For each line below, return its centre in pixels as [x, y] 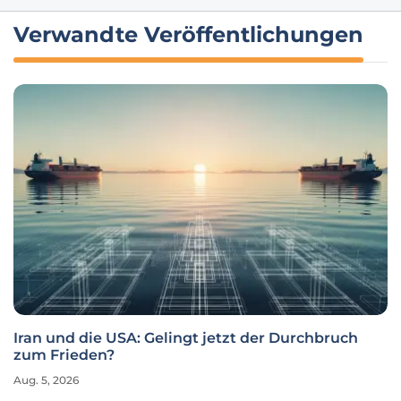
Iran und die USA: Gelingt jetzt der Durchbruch [186, 338]
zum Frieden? [64, 355]
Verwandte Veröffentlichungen [188, 34]
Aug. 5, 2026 [46, 380]
